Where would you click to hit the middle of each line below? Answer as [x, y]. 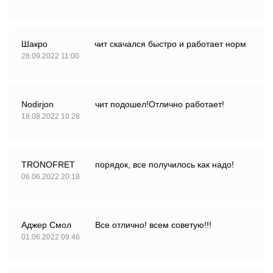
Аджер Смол [46, 225]
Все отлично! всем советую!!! [153, 225]
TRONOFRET [48, 165]
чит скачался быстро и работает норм [170, 44]
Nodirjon [37, 105]
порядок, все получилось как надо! [165, 165]
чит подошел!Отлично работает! [160, 105]
